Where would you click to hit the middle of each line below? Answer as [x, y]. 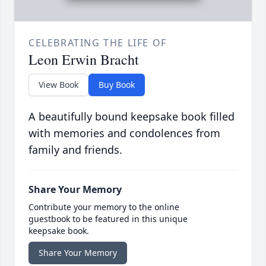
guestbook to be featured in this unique [108, 218]
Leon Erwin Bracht [84, 59]
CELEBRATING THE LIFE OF [98, 42]
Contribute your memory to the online [104, 207]
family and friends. [75, 149]
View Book [58, 84]
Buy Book [117, 84]
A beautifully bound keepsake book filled [132, 116]
